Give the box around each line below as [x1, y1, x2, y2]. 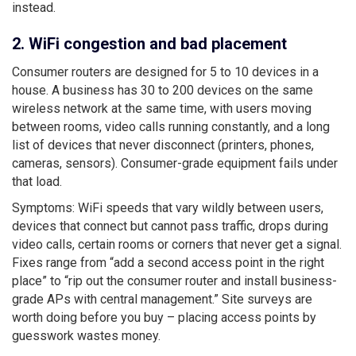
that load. [12, 173, 62, 189]
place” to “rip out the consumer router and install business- [12, 273, 337, 288]
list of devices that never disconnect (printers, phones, [12, 137, 314, 153]
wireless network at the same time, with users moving [12, 100, 311, 116]
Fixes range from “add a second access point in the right [12, 254, 324, 270]
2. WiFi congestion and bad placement [12, 33, 287, 53]
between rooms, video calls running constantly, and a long [12, 118, 330, 134]
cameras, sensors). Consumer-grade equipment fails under [12, 155, 338, 171]
